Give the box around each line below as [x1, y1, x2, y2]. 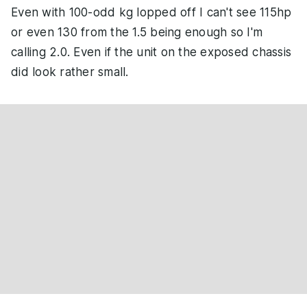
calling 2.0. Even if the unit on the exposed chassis [11, 45, 291, 60]
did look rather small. [11, 65, 129, 79]
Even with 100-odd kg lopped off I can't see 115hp [11, 5, 292, 20]
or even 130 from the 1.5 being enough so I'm [11, 25, 262, 40]
